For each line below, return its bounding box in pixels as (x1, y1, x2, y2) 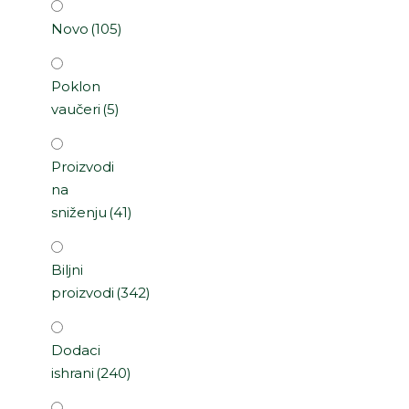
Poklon (51, 78, 100, 96)
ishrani (51, 364, 94, 383)
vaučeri (51, 100, 100, 119)
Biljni (51, 261, 83, 279)
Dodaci (51, 341, 100, 360)
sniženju (51, 204, 107, 222)
